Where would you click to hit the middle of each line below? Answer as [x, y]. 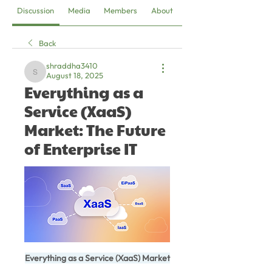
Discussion [36, 10]
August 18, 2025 [75, 75]
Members [121, 10]
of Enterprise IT [81, 148]
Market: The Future [95, 129]
